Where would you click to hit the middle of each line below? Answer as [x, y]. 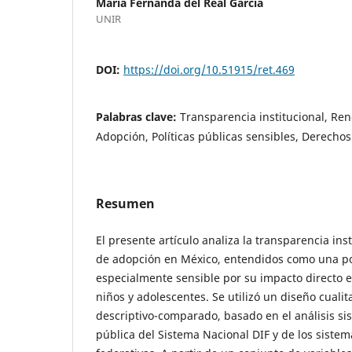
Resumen [125, 203]
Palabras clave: [138, 116]
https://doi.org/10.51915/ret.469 [209, 69]
